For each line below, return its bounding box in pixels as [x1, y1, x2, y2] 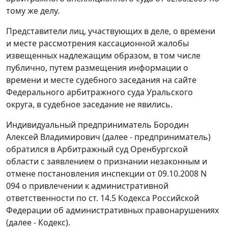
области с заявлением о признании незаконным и [6, 156, 207, 167]
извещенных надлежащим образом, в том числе [6, 50, 201, 62]
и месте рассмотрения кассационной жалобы [6, 38, 189, 49]
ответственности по [6, 192, 89, 204]
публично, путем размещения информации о [6, 62, 188, 74]
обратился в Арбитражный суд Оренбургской [6, 144, 188, 155]
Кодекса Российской [116, 192, 199, 204]
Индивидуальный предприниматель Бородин [6, 119, 189, 131]
